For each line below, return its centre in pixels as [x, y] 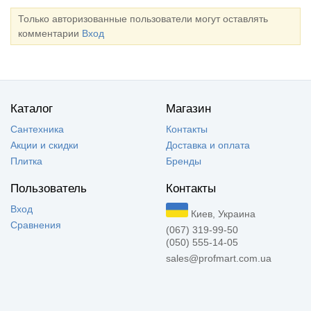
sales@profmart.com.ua [219, 259]
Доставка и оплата [208, 145]
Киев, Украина [222, 214]
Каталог [32, 109]
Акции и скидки [44, 145]
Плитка [26, 161]
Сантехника [37, 129]
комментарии [50, 34]
